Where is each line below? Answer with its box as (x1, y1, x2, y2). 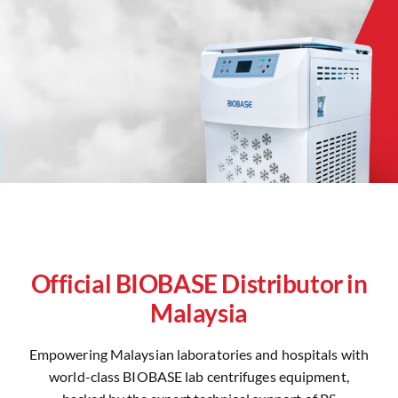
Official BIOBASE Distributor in (30, 267, 368, 298)
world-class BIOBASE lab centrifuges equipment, (49, 367, 349, 385)
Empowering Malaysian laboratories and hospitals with (28, 345, 370, 362)
